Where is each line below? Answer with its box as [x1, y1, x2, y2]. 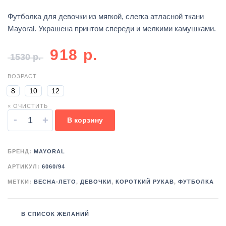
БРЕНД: [8, 148, 34, 155]
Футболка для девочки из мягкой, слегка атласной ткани [8, 12, 204, 21]
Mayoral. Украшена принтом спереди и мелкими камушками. [8, 24, 216, 33]
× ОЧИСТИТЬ [8, 103, 48, 109]
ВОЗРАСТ [8, 73, 37, 80]
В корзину [67, 116, 103, 125]
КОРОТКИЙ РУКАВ [116, 179, 174, 185]
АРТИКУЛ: [8, 163, 42, 170]
